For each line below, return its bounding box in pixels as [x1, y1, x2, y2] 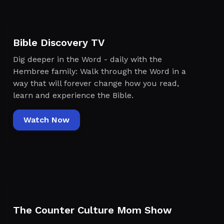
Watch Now [23, 114, 69, 124]
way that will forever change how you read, [12, 78, 179, 88]
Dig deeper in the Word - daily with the [12, 54, 162, 64]
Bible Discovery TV [12, 36, 104, 48]
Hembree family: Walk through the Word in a [12, 66, 186, 76]
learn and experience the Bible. [12, 90, 133, 100]
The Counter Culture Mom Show [12, 203, 172, 216]
